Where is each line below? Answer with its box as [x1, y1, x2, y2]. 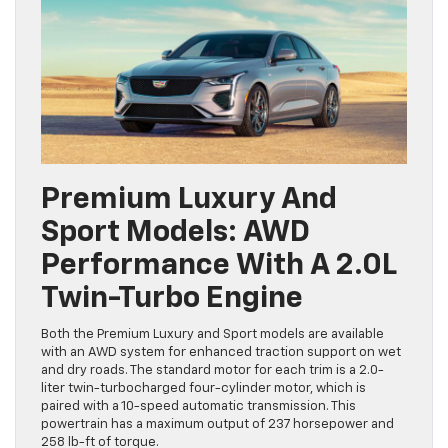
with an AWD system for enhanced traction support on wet [41, 346, 401, 360]
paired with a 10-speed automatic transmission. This [41, 400, 356, 414]
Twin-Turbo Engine [41, 284, 303, 315]
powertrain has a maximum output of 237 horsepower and [41, 418, 394, 432]
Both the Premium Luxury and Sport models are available [41, 328, 384, 342]
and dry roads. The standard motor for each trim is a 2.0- [41, 364, 384, 378]
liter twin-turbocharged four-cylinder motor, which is [41, 382, 366, 396]
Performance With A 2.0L [41, 251, 396, 282]
